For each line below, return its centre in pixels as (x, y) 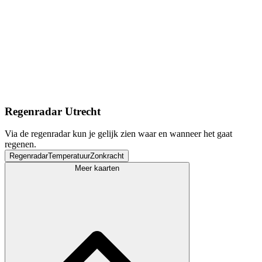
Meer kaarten (97, 168)
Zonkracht (107, 156)
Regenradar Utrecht (53, 111)
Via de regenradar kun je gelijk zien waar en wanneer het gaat (118, 134)
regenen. (20, 144)
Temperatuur (69, 156)
